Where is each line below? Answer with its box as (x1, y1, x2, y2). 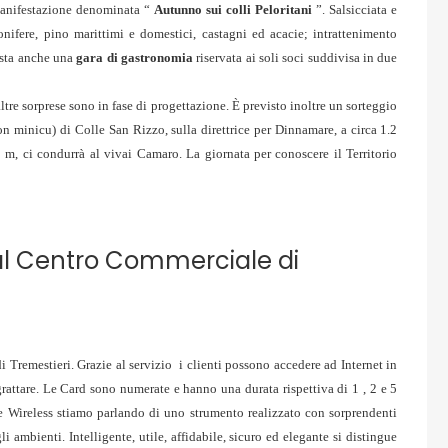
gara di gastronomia (76, 50, 194, 65)
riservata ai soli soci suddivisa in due (193, 50, 398, 65)
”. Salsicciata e (312, 2, 398, 17)
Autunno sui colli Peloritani (153, 2, 313, 17)
